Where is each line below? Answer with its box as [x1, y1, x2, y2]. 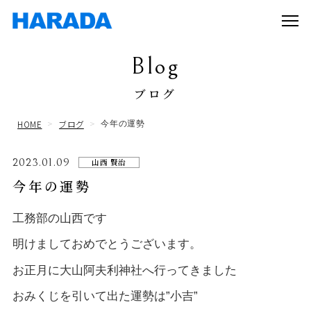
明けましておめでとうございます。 [12, 237, 201, 251]
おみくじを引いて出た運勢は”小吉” [12, 289, 198, 303]
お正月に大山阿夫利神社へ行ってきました [12, 263, 237, 277]
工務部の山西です [12, 211, 107, 225]
